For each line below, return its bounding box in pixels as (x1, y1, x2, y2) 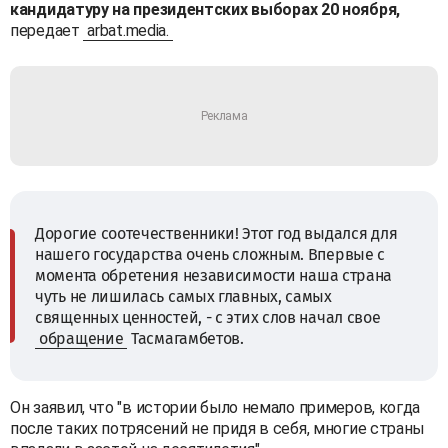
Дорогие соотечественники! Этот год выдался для (35, 223, 398, 243)
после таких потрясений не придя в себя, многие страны (10, 418, 426, 438)
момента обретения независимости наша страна (35, 265, 393, 285)
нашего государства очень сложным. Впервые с (35, 244, 386, 264)
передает (10, 20, 84, 40)
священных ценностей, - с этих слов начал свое (35, 307, 381, 327)
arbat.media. (87, 20, 169, 40)
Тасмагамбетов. (127, 328, 244, 348)
